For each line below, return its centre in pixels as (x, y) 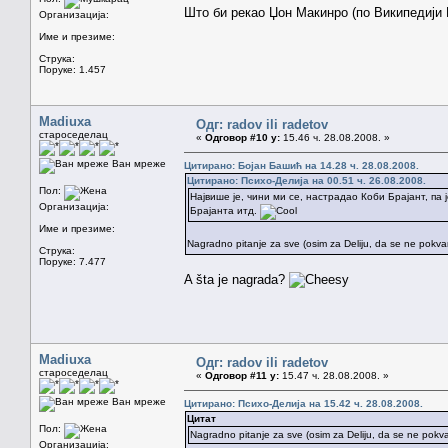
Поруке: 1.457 (72, 69)
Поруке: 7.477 (72, 261)
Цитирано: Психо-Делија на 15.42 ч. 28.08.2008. (303, 403)
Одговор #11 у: (242, 375)
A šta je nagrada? (236, 279)
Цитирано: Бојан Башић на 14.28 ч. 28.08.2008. (301, 165)
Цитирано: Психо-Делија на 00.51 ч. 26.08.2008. (306, 180)
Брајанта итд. (225, 210)
